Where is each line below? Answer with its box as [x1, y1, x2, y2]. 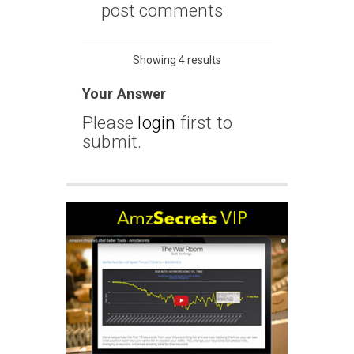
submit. [82, 131, 142, 153]
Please [82, 112, 138, 134]
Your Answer [82, 85, 166, 103]
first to [175, 112, 233, 134]
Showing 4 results [133, 54, 221, 67]
